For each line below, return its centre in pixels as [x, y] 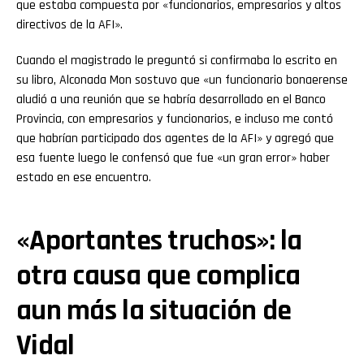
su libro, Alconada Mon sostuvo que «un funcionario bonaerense [182, 80]
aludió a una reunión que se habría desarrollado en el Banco [171, 99]
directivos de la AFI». [69, 24]
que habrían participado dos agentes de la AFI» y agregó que [175, 138]
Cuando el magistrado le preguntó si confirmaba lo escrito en [177, 60]
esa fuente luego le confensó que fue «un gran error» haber [173, 158]
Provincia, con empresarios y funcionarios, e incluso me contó [175, 119]
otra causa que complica [158, 275]
